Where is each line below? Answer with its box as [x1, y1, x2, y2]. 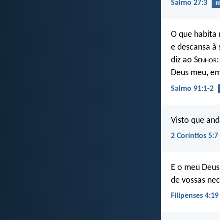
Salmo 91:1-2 [171, 84, 214, 93]
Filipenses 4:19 [171, 192, 219, 200]
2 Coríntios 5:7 [171, 132, 218, 140]
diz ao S [171, 55, 198, 65]
